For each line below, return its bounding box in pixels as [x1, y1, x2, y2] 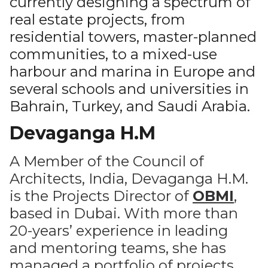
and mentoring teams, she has [10, 239, 226, 257]
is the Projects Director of [10, 187, 193, 205]
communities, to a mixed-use [10, 45, 217, 63]
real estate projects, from [10, 11, 185, 28]
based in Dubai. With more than [10, 205, 238, 222]
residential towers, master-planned [10, 28, 257, 45]
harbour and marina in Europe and [10, 63, 255, 80]
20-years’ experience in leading [10, 222, 228, 239]
